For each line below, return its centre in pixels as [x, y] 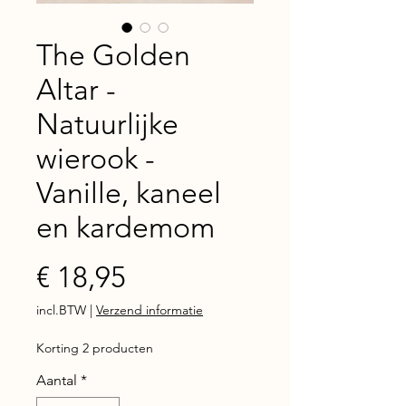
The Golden [113, 55]
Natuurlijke [107, 124]
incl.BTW [63, 309]
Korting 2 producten [95, 348]
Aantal [57, 380]
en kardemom [126, 227]
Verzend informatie [150, 309]
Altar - [76, 89]
